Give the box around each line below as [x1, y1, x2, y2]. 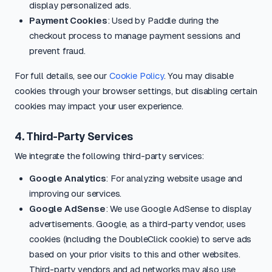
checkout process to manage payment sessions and [29, 30, 240, 41]
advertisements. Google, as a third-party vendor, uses [29, 219, 246, 229]
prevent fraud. [29, 46, 86, 56]
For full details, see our [15, 70, 109, 81]
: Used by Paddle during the [107, 15, 219, 25]
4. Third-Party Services [15, 131, 133, 143]
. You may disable [163, 70, 234, 81]
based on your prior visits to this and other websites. [29, 249, 240, 259]
